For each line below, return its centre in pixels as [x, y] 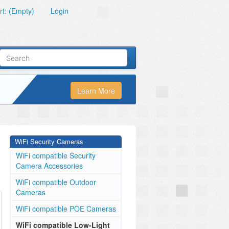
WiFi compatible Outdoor [56, 182]
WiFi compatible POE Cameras [66, 209]
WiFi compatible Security [56, 155]
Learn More [96, 91]
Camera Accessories [49, 166]
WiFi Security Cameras [49, 141]
